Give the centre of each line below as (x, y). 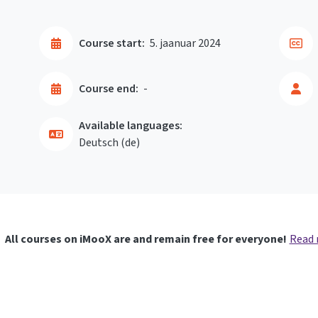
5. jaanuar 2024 (185, 43)
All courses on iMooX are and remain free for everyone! (146, 239)
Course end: (109, 89)
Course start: (112, 43)
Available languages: (131, 126)
